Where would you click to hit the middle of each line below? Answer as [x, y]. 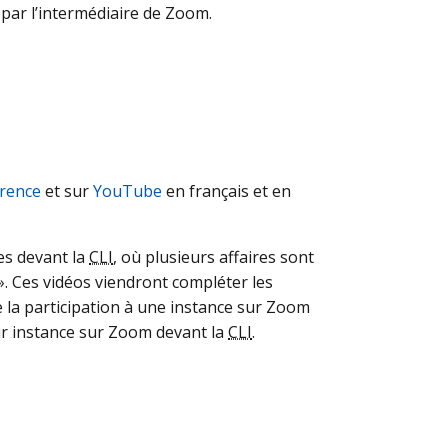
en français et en [226, 191]
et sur [67, 191]
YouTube [127, 191]
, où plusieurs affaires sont [213, 257]
